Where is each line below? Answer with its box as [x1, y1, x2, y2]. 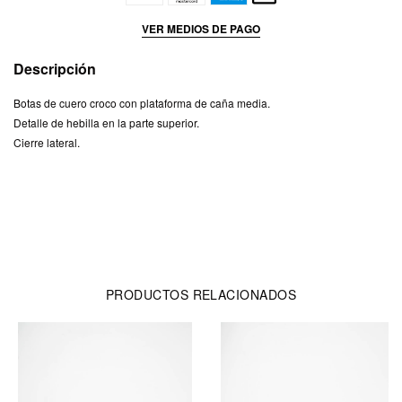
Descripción [13, 58, 96, 80]
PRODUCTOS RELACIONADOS [105, 285, 297, 304]
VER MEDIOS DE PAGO [142, 21, 260, 38]
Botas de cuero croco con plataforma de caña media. [13, 95, 270, 111]
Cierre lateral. [13, 135, 80, 151]
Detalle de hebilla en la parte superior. [13, 115, 199, 131]
